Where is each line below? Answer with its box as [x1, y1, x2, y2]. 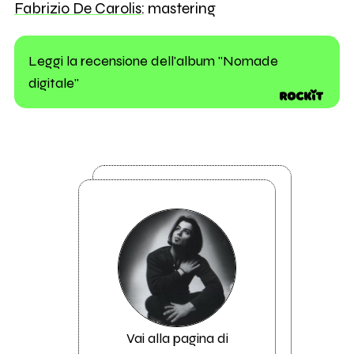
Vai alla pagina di [126, 329, 228, 347]
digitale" [28, 73, 79, 92]
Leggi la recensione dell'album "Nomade [28, 51, 278, 70]
